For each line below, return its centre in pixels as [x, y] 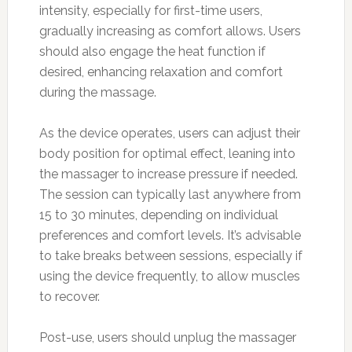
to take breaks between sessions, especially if [170, 255]
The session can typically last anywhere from [170, 194]
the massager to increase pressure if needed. [168, 174]
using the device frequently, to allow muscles [169, 276]
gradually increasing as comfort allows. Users [170, 31]
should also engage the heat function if [152, 51]
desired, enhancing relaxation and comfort [161, 71]
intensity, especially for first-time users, [150, 10]
